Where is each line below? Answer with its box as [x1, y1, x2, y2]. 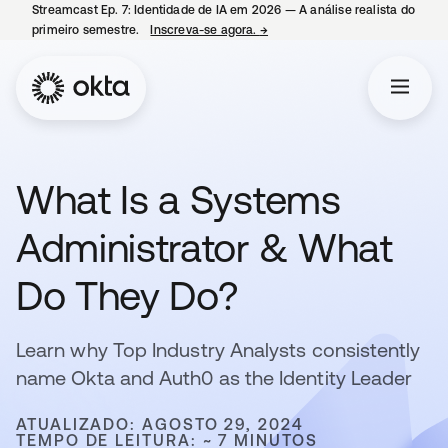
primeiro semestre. [32, 23, 143, 37]
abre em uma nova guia [268, 23, 403, 37]
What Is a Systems [16, 177, 341, 222]
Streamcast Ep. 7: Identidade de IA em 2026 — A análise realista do [32, 3, 415, 17]
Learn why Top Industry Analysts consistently [16, 338, 421, 361]
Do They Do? [16, 273, 239, 318]
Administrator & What [16, 225, 393, 270]
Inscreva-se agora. [150, 23, 260, 37]
